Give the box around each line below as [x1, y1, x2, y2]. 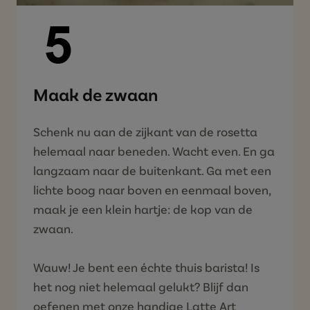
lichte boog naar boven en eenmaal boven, [33, 181, 271, 197]
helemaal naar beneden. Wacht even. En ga [33, 143, 275, 158]
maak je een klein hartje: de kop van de [33, 201, 253, 217]
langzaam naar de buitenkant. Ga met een [33, 162, 271, 178]
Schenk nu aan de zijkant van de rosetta [33, 123, 257, 139]
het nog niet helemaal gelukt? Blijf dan [33, 278, 248, 294]
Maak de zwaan [33, 82, 158, 104]
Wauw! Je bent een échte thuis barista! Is [33, 259, 259, 275]
